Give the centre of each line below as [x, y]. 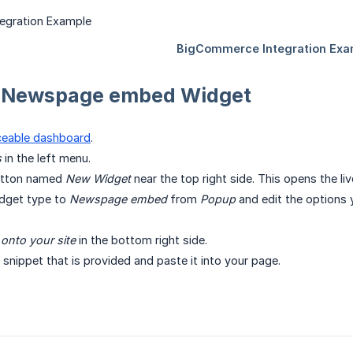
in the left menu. [46, 158]
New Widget [98, 179]
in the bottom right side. [141, 240]
